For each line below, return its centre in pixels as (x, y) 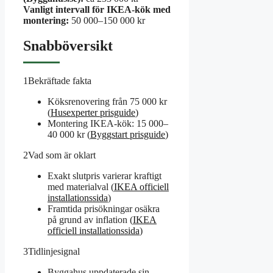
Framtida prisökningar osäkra (104, 209)
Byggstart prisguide (128, 135)
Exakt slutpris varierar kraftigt (105, 176)
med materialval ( (81, 187)
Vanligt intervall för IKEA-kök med (97, 9)
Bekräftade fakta (60, 81)
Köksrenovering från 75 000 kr (107, 102)
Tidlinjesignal (54, 252)
